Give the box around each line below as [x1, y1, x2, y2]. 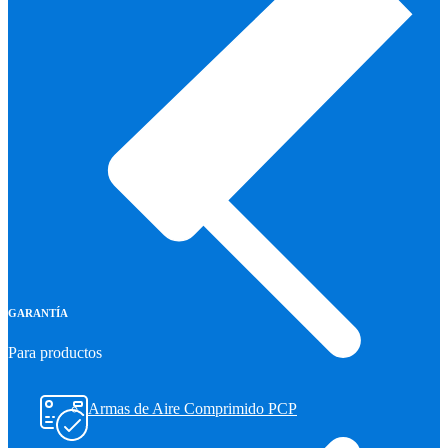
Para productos [8, 343, 102, 361]
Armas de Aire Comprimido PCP [88, 400, 297, 417]
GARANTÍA [8, 306, 68, 319]
